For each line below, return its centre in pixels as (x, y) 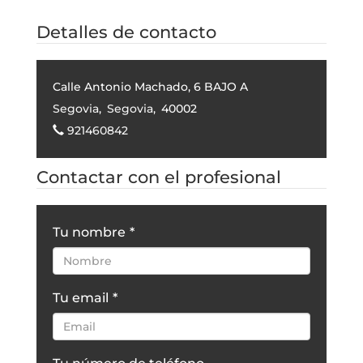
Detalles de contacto (126, 32)
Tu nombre (89, 232)
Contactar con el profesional (158, 177)
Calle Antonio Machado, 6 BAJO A (150, 86)
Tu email (80, 297)
